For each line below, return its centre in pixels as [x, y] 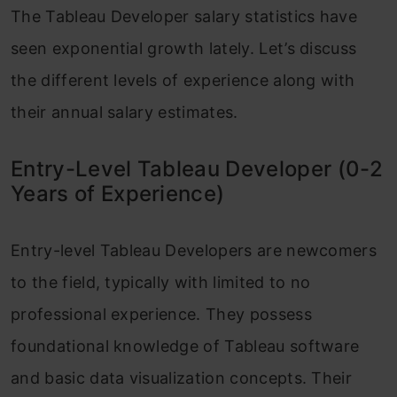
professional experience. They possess [161, 314]
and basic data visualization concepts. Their [182, 378]
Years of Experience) [118, 194]
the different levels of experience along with [183, 80]
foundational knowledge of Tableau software [185, 346]
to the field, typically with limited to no [161, 282]
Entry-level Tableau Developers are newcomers [194, 250]
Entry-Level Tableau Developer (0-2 [197, 169]
